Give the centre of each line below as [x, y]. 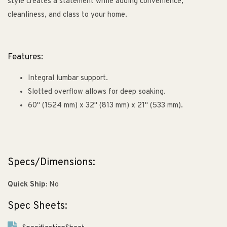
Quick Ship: [27, 184]
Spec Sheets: [37, 206]
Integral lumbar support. [68, 79]
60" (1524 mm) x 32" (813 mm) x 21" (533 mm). [105, 106]
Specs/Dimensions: [51, 162]
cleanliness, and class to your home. [67, 15]
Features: [25, 58]
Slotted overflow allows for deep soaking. [97, 92]
